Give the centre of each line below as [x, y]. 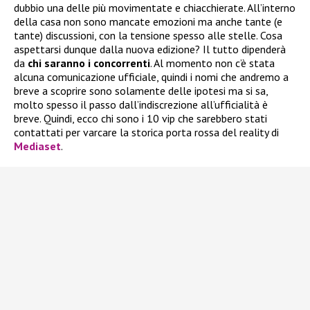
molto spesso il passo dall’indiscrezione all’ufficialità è [141, 104]
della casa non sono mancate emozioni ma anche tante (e [148, 21]
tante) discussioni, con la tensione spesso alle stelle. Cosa [148, 35]
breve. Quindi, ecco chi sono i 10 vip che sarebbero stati [140, 118]
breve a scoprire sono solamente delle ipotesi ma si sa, [141, 90]
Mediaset [37, 146]
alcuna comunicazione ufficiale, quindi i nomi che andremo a [151, 76]
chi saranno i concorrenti [88, 63]
